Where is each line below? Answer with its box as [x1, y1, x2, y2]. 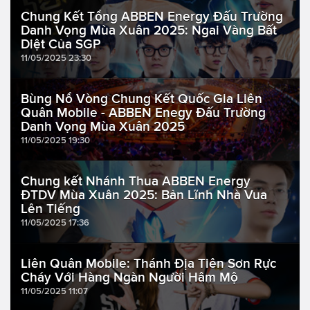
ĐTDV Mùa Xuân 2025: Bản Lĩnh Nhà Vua [21, 188, 267, 203]
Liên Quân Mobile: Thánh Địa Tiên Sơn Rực [21, 256, 276, 271]
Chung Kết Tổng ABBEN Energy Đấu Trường [21, 9, 283, 24]
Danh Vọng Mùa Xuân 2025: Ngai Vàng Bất [21, 23, 277, 38]
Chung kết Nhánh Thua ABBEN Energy [21, 174, 250, 189]
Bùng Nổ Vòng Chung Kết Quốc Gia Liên [21, 91, 262, 107]
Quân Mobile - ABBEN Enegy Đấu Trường [21, 105, 266, 120]
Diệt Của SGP [21, 37, 101, 52]
